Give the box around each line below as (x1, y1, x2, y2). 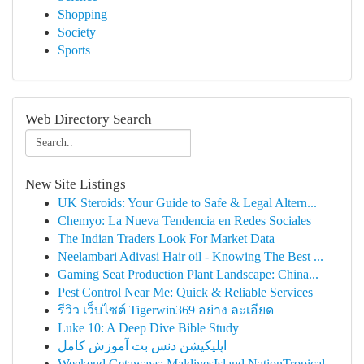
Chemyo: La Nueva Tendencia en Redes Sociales (58, 214, 311, 227)
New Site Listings (25, 176, 126, 192)
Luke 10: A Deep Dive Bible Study (58, 321, 239, 335)
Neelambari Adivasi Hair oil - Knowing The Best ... (58, 249, 323, 263)
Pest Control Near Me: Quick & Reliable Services (58, 285, 313, 299)
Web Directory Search (25, 111, 152, 127)
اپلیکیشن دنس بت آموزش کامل (58, 339, 227, 353)
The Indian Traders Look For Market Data (58, 232, 275, 245)
